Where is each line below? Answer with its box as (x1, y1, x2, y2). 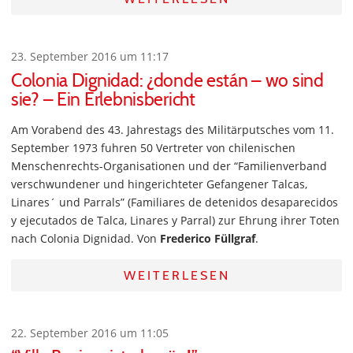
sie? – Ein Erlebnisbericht (11, 88, 195, 111)
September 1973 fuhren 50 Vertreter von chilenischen (11, 140, 295, 156)
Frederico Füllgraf (160, 231, 255, 247)
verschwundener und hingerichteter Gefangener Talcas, (11, 176, 307, 192)
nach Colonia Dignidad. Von (11, 231, 160, 247)
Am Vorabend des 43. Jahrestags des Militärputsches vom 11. (11, 122, 334, 138)
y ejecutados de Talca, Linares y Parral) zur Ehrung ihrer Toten (11, 213, 340, 229)
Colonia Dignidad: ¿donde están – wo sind (11, 69, 324, 92)
